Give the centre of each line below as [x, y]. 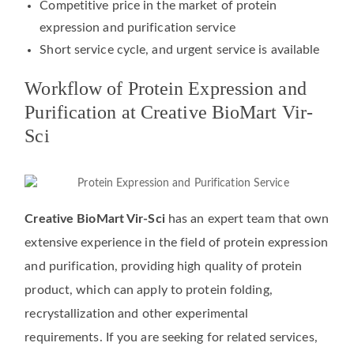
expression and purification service [137, 27]
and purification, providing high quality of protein [164, 267]
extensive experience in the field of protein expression [176, 243]
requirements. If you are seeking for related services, [171, 338]
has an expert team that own [247, 219]
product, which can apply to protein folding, [149, 290]
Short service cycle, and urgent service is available [180, 49]
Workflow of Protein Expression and [166, 88]
